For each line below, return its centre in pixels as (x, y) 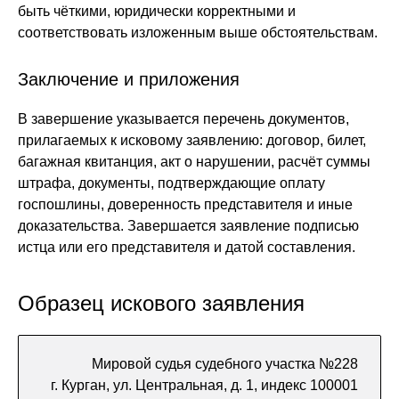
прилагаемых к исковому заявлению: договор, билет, (192, 140)
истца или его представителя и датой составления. (187, 247)
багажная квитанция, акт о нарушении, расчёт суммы (194, 162)
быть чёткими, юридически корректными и (157, 11)
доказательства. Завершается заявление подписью (188, 226)
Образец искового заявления (161, 303)
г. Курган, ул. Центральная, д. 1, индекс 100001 (204, 385)
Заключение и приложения (129, 79)
